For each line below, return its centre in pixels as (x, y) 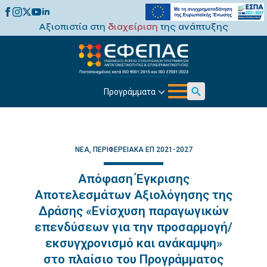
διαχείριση (133, 27)
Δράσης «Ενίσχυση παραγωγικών (133, 211)
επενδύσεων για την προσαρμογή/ (133, 227)
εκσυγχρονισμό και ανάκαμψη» (133, 243)
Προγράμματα (129, 91)
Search (201, 106)
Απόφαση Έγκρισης (133, 179)
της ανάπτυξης (193, 27)
